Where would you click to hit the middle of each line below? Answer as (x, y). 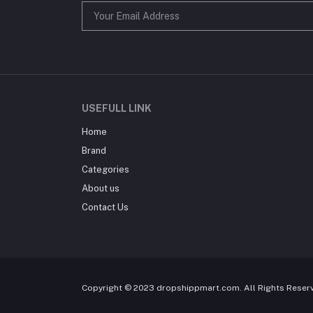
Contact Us (105, 207)
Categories (105, 169)
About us (101, 188)
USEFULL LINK (117, 108)
